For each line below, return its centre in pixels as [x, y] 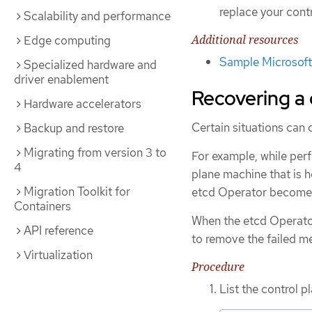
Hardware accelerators [83, 104]
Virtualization [58, 255]
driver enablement [61, 79]
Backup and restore [74, 128]
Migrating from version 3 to [95, 153]
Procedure [218, 266]
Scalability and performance [97, 16]
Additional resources [245, 40]
